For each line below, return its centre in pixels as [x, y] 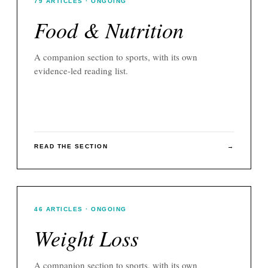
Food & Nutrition [109, 29]
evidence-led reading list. [81, 70]
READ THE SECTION [71, 146]
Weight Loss [86, 237]
